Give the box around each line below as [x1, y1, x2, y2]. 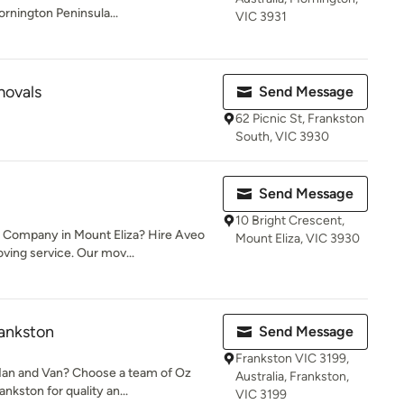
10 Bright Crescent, [235, 213, 344, 228]
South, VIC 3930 [235, 129, 329, 144]
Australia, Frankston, [235, 369, 349, 384]
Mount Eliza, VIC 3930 [235, 231, 360, 246]
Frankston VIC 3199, [235, 351, 349, 366]
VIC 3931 [235, 9, 287, 24]
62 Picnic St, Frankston [235, 111, 364, 126]
